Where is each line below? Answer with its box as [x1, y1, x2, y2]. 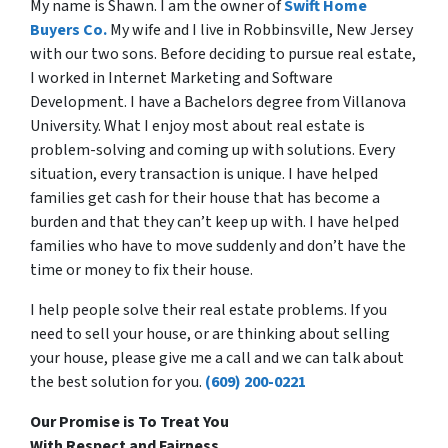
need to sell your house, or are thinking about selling [30, 322, 390, 345]
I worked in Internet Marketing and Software [30, 66, 333, 89]
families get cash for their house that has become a [30, 186, 380, 209]
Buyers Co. [30, 18, 107, 41]
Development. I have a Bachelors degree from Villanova [30, 90, 406, 113]
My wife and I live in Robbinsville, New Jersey [107, 18, 413, 41]
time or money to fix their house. [30, 258, 253, 281]
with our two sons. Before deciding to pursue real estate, [30, 42, 416, 65]
